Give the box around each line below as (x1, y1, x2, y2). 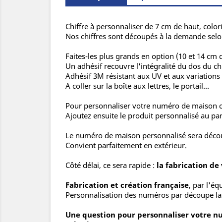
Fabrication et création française (65, 180, 189, 190)
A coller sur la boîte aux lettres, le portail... (65, 81, 209, 91)
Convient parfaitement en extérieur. (65, 140, 187, 151)
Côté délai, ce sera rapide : (65, 160, 157, 170)
